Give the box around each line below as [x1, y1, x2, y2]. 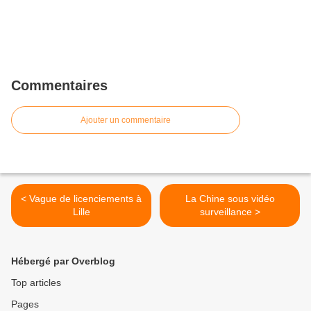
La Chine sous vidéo [185, 193, 275, 204]
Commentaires [11, 78, 108, 93]
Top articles [11, 277, 61, 288]
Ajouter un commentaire [81, 115, 171, 125]
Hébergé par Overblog [11, 255, 115, 267]
